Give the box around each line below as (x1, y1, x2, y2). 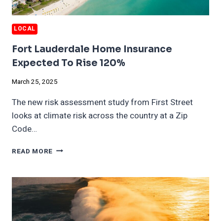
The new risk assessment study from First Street (12, 96, 193, 109)
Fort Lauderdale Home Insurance (12, 43, 172, 56)
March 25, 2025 (12, 76, 58, 87)
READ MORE (12, 146, 53, 156)
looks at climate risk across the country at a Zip (12, 109, 187, 122)
